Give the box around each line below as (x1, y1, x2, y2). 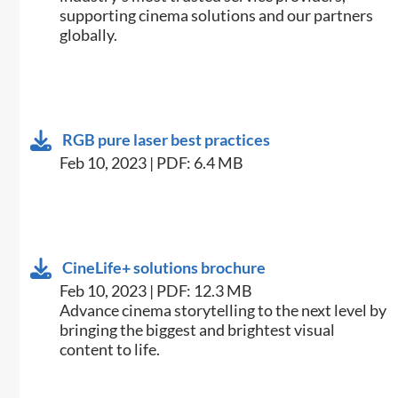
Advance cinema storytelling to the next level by (60, 300, 387, 321)
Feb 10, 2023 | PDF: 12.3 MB (60, 281, 253, 301)
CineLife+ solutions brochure (62, 258, 267, 278)
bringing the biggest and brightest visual (60, 320, 336, 340)
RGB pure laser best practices (62, 130, 271, 150)
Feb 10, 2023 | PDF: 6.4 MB (60, 153, 244, 173)
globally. (60, 25, 118, 45)
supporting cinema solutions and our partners (60, 5, 374, 26)
